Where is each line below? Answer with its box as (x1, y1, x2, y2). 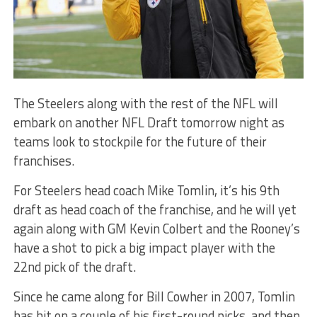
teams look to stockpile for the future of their (13, 131, 267, 151)
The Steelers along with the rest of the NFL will (13, 93, 278, 113)
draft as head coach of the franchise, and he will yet (13, 199, 296, 219)
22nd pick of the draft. (13, 256, 136, 277)
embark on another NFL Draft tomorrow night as (13, 112, 284, 132)
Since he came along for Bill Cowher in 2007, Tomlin (13, 286, 295, 306)
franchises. (13, 150, 74, 171)
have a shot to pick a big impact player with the (13, 237, 275, 258)
